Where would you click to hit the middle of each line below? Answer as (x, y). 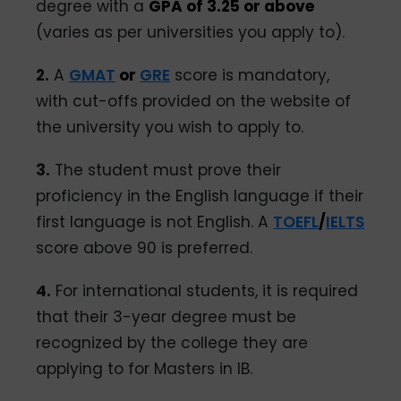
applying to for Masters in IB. (145, 368)
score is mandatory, (250, 76)
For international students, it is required (205, 290)
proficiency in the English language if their (200, 196)
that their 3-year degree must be (166, 316)
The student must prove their (166, 170)
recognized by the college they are (172, 342)
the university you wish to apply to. (170, 128)
